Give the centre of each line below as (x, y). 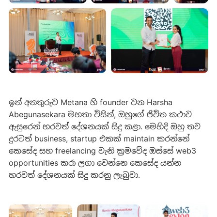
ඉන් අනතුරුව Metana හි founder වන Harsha (90, 102)
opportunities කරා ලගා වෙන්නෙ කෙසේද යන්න (95, 163)
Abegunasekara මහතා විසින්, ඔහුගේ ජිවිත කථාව (100, 114)
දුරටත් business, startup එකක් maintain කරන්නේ (99, 138)
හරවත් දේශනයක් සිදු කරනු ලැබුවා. (74, 175)
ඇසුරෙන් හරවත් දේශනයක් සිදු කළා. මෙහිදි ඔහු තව (104, 126)
